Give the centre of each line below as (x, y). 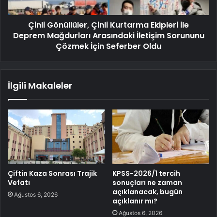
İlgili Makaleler (40, 85)
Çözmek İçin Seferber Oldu (108, 46)
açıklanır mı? (135, 201)
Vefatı (19, 182)
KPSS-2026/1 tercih (146, 173)
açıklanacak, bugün (147, 192)
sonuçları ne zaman (147, 182)
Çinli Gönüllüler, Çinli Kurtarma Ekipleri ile (108, 25)
